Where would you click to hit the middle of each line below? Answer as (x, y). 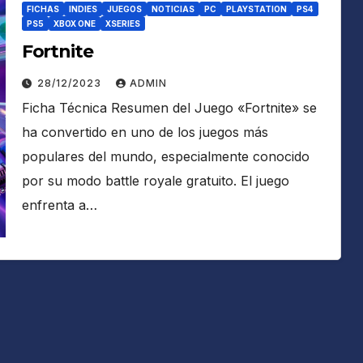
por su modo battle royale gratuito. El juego (155, 181)
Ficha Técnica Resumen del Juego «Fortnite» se (169, 108)
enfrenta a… (59, 205)
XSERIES (122, 23)
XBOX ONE (74, 23)
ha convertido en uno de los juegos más (145, 132)
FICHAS (43, 9)
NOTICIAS (173, 9)
